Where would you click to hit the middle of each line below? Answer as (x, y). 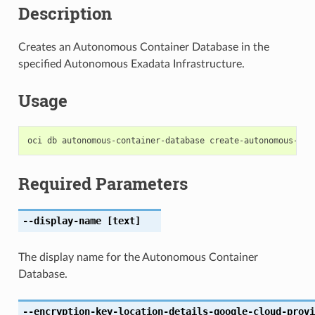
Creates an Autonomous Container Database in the (143, 47)
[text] (121, 220)
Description (65, 14)
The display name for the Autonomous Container (138, 257)
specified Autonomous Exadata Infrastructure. (131, 64)
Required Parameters (103, 183)
